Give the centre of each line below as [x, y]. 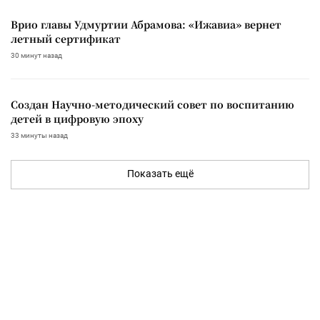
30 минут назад [36, 55]
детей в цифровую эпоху [77, 118]
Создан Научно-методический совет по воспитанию [152, 104]
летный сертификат [66, 38]
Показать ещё [160, 173]
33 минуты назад [39, 135]
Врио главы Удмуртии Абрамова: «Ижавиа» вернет [146, 24]
